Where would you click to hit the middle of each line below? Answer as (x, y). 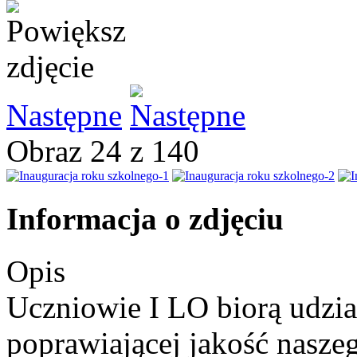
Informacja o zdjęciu (145, 218)
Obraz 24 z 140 (111, 151)
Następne (64, 116)
